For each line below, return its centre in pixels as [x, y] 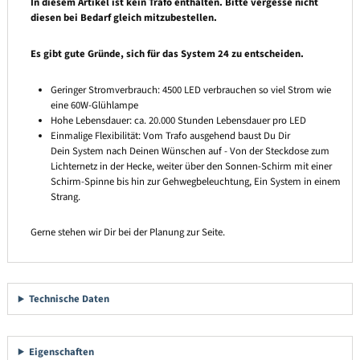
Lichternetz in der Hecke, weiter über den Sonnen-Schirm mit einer [192, 166]
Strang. [66, 196]
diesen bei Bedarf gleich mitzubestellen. [123, 18]
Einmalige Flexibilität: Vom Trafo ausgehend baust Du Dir [171, 135]
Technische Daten [70, 299]
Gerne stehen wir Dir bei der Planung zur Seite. [127, 233]
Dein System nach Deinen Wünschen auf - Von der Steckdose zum [190, 151]
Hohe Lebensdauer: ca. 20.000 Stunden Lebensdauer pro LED [179, 120]
